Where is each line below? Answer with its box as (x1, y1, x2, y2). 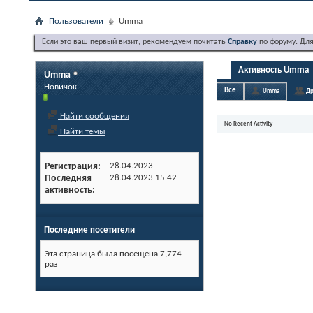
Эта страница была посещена (45, 249, 160, 259)
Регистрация (45, 161, 98, 172)
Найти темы (58, 127, 105, 136)
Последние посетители (44, 226, 135, 235)
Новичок (44, 82, 77, 92)
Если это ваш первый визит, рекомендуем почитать (42, 38, 228, 46)
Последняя (45, 173, 92, 184)
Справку (228, 38, 259, 46)
